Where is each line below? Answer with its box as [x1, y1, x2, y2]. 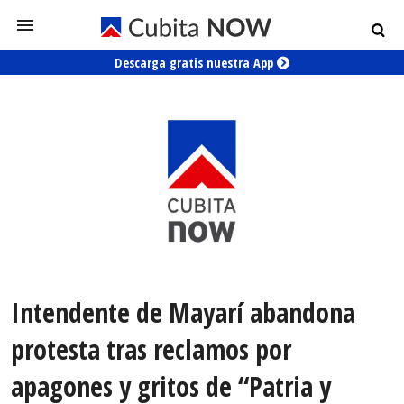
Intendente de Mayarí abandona [11, 294, 355, 332]
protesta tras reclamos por [11, 331, 291, 369]
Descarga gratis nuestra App [115, 54, 277, 71]
